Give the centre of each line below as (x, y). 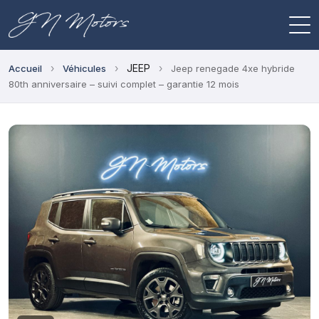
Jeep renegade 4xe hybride (233, 68)
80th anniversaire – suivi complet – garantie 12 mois (124, 84)
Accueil (25, 68)
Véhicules (84, 68)
